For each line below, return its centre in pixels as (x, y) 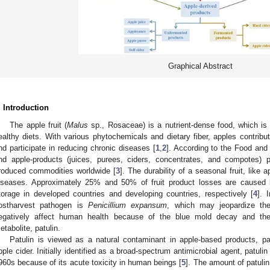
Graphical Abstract (200, 66)
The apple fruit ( (39, 125)
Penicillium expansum (127, 206)
